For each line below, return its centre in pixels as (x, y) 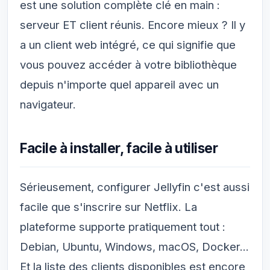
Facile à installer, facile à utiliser (119, 148)
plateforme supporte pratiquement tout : (123, 226)
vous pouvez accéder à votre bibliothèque (128, 64)
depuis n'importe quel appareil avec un (119, 84)
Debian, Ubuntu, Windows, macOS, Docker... (134, 246)
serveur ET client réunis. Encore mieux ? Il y (133, 24)
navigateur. (48, 104)
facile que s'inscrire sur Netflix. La (108, 206)
